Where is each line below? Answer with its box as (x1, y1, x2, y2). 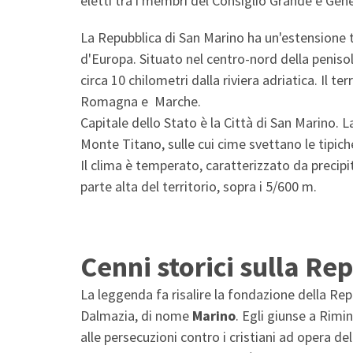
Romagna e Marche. (80, 91, 201, 110)
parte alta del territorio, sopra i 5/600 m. (80, 176, 317, 195)
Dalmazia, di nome (80, 306, 192, 325)
